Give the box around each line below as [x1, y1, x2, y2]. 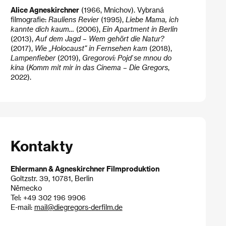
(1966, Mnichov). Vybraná [79, 6, 164, 15]
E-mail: [10, 203, 34, 211]
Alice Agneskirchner [10, 6, 79, 15]
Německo [10, 184, 42, 192]
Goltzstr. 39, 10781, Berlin [10, 174, 93, 183]
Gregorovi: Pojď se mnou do [82, 53, 172, 63]
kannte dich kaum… [10, 25, 74, 34]
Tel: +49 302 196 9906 [10, 193, 86, 202]
